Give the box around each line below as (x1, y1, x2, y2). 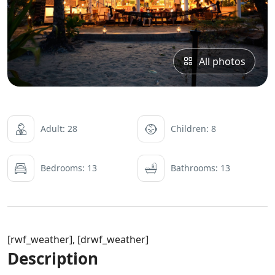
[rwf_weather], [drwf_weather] (7, 232, 149, 246)
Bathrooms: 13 (171, 161, 230, 174)
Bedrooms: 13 (41, 161, 97, 174)
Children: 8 (171, 122, 216, 134)
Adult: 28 (41, 122, 77, 134)
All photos (199, 54, 246, 68)
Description (7, 247, 98, 269)
